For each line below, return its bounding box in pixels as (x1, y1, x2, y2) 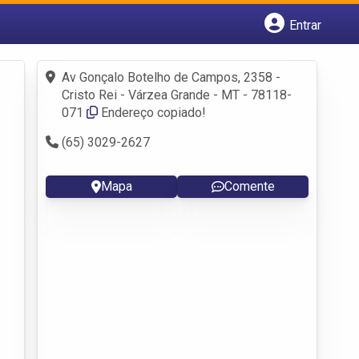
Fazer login (61, 63, 123, 78)
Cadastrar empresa (61, 45, 167, 60)
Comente (224, 178, 275, 194)
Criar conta (61, 80, 120, 95)
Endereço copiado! (101, 104, 206, 120)
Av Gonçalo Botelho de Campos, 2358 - (62, 69, 280, 85)
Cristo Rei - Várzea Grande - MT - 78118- (62, 87, 292, 103)
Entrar (289, 17, 321, 33)
